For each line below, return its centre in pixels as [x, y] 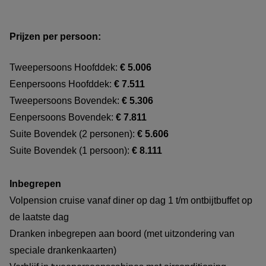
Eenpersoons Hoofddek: [62, 84]
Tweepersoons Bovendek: [66, 100]
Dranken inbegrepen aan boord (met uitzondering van [122, 233]
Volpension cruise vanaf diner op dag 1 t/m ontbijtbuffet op [131, 200]
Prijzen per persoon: [55, 36]
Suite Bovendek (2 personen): [73, 134]
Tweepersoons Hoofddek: [65, 67]
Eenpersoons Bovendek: [63, 117]
